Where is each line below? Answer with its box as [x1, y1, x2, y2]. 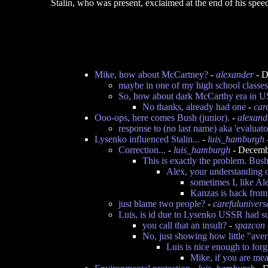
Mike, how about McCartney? [95, 69, 208, 80]
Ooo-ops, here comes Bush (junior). [95, 112, 230, 123]
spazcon [234, 220, 265, 230]
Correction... [118, 145, 166, 155]
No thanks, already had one [142, 102, 246, 112]
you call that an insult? [142, 220, 227, 230]
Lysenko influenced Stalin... [95, 134, 200, 144]
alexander [216, 69, 254, 80]
